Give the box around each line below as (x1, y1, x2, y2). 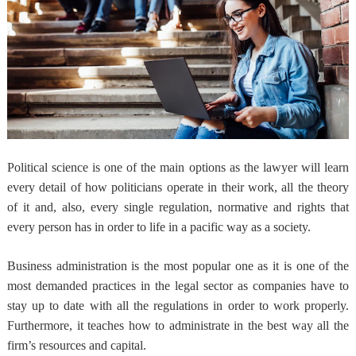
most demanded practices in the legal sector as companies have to (6, 279, 350, 293)
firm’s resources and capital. (6, 339, 146, 353)
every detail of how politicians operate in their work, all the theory (6, 180, 350, 195)
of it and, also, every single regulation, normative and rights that (6, 200, 350, 215)
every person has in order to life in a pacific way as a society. (6, 220, 311, 234)
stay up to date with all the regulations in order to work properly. (6, 299, 350, 313)
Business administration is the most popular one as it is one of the (6, 259, 350, 273)
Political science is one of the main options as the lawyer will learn (6, 161, 350, 175)
